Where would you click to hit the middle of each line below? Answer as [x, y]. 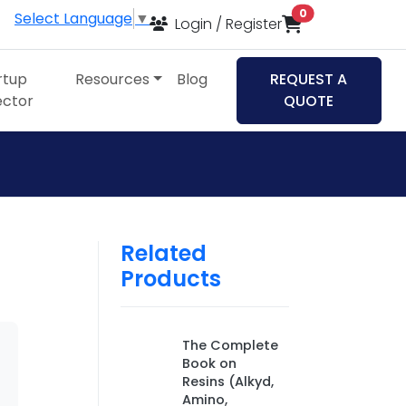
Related [163, 253]
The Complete [230, 345]
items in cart [345, 12]
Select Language [73, 18]
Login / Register [227, 24]
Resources [113, 79]
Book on [209, 363]
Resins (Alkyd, [227, 382]
